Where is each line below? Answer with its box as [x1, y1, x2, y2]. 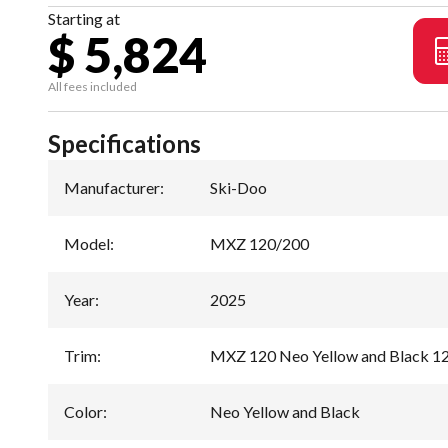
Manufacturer [64, 177, 160, 197]
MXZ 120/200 [210, 233, 309, 253]
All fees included [48, 78, 137, 94]
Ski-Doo [210, 177, 267, 197]
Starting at [48, 8, 120, 28]
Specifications [48, 128, 201, 158]
